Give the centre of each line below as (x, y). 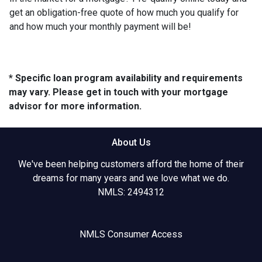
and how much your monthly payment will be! (100, 26)
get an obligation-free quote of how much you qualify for (124, 12)
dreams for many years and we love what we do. (131, 178)
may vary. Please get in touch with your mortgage (118, 92)
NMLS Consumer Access (131, 234)
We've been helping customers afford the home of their (131, 164)
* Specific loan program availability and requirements (126, 78)
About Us (131, 142)
